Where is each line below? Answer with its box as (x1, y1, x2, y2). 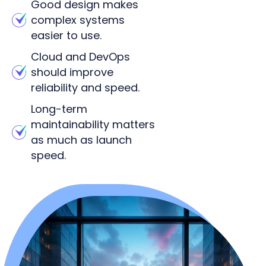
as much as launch (31, 132, 132, 147)
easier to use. (31, 27, 102, 43)
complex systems (31, 12, 125, 27)
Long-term (31, 101, 87, 116)
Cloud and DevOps (31, 49, 130, 64)
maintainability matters (31, 116, 155, 132)
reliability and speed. (31, 80, 140, 95)
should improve (31, 64, 113, 80)
